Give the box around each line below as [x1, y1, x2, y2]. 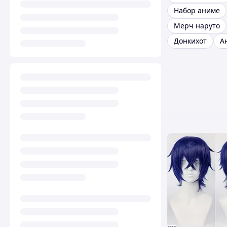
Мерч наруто [174, 21, 220, 31]
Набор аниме [174, 6, 220, 16]
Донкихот [174, 36, 207, 46]
